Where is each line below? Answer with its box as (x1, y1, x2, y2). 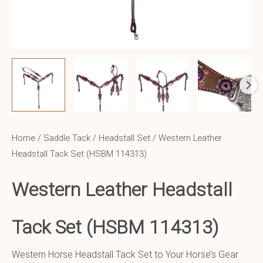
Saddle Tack (43, 133, 90, 144)
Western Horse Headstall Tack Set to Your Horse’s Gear (12, 248, 238, 260)
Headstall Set (99, 133, 150, 144)
